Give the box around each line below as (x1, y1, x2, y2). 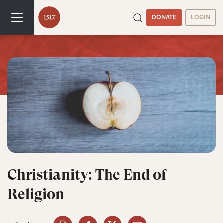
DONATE (151, 13, 176, 21)
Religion (7, 185, 64, 203)
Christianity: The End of (7, 166, 166, 184)
